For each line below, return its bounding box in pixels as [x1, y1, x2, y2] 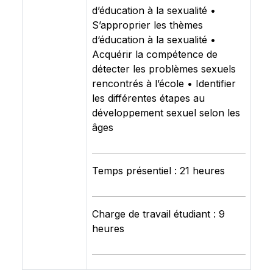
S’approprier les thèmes [92, 19, 203, 31]
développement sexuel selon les [92, 107, 240, 119]
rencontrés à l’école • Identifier [92, 77, 236, 90]
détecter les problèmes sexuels [92, 63, 236, 75]
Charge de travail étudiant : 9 [92, 208, 225, 220]
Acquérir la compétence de [92, 48, 218, 60]
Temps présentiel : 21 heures [92, 165, 225, 177]
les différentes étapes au [92, 92, 205, 104]
